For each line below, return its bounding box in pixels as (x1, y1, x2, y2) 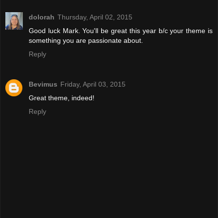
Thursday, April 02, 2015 (57, 13, 132, 21)
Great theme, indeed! (29, 94, 94, 102)
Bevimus (29, 80, 57, 89)
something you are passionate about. (29, 36, 143, 45)
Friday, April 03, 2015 (60, 80, 126, 89)
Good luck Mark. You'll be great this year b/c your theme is (29, 27, 213, 35)
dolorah (29, 13, 54, 21)
